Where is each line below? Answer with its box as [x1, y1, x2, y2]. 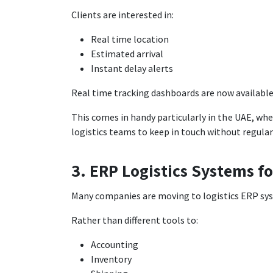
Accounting [91, 238, 138, 250]
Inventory [91, 252, 132, 265]
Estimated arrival [91, 47, 163, 60]
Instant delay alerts [91, 62, 173, 74]
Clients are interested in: [71, 8, 174, 21]
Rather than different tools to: [71, 213, 198, 226]
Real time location [91, 32, 169, 45]
